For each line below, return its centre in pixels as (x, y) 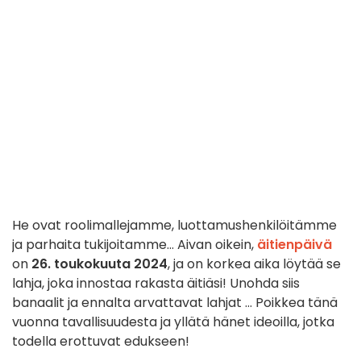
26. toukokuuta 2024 (100, 264)
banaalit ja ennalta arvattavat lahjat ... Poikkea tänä (175, 303)
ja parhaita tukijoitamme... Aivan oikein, (135, 245)
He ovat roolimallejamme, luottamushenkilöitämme (174, 226)
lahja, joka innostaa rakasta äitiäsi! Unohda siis (156, 284)
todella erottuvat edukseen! (101, 342)
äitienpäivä (295, 245)
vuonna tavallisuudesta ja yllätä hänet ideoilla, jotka (173, 322)
